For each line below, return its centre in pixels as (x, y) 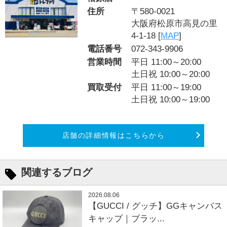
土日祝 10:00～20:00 (171, 74)
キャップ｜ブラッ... (127, 218)
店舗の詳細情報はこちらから (113, 135)
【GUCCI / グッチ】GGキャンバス (156, 206)
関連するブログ (56, 172)
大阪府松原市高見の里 (175, 24)
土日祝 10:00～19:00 (171, 100)
